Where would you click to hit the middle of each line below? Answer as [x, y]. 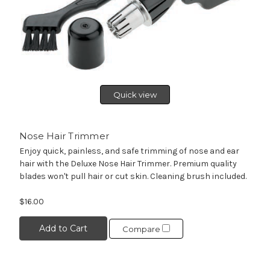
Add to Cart [63, 229]
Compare [142, 229]
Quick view [135, 95]
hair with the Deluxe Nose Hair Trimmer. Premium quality [128, 164]
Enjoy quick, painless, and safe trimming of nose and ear [129, 151]
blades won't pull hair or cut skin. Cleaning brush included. [134, 177]
